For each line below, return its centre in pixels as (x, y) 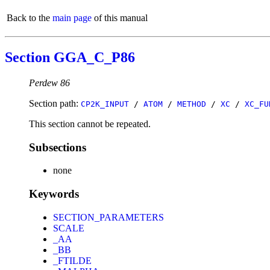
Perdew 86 (49, 83)
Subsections (58, 147)
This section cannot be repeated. (90, 124)
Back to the (30, 18)
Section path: (55, 103)
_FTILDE (72, 260)
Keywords (54, 193)
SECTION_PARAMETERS (108, 217)
